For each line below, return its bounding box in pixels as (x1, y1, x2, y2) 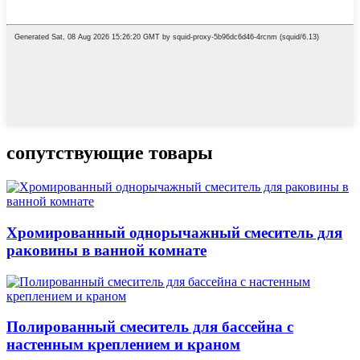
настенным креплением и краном (6, 336, 240, 354)
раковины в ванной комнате (6, 241, 207, 259)
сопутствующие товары (6, 142, 213, 164)
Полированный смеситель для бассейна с (6, 318, 293, 336)
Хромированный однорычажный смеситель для (6, 223, 342, 241)
